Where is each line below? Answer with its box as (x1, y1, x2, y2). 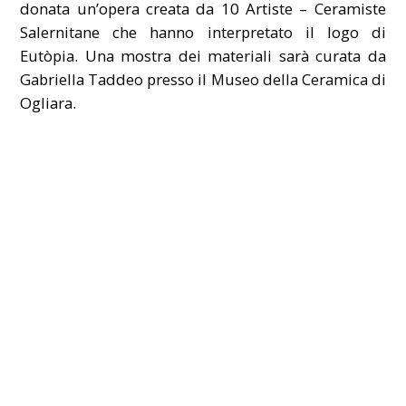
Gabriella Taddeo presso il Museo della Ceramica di (20, 69, 386, 91)
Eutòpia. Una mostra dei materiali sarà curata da (20, 45, 386, 67)
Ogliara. (20, 92, 77, 114)
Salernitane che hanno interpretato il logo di (20, 22, 386, 43)
